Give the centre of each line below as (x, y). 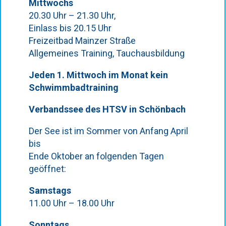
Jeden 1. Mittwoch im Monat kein (98, 75)
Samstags (50, 190)
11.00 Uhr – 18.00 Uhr (71, 203)
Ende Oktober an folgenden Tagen (96, 156)
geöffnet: (47, 169)
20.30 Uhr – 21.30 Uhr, (72, 15)
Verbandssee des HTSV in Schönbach (107, 109)
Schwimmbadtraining (74, 88)
